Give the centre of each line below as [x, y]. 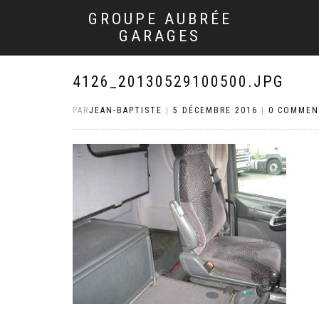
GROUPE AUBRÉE [160, 19]
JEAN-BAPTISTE [126, 110]
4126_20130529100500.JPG [178, 82]
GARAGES [160, 36]
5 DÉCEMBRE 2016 [215, 110]
